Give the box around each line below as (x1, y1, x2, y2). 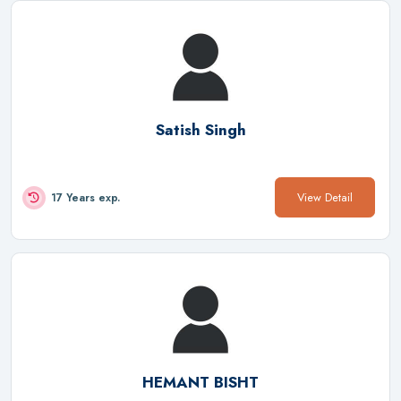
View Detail (297, 189, 353, 207)
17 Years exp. (51, 189, 120, 206)
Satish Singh (155, 119, 246, 141)
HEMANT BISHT (142, 371, 259, 393)
